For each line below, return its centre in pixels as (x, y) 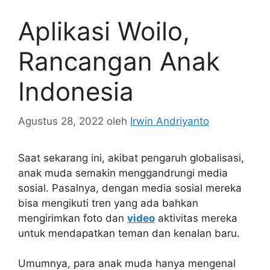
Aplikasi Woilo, (104, 31)
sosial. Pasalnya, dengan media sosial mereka (130, 188)
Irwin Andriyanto (170, 121)
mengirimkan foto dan (73, 218)
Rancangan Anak (119, 61)
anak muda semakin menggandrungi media (123, 173)
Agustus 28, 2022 (61, 121)
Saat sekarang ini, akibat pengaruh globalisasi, (131, 158)
